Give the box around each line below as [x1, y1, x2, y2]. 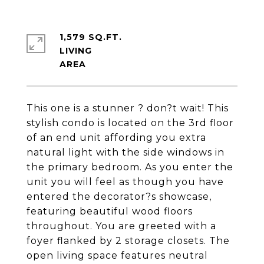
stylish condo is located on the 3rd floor [27, 117, 234, 128]
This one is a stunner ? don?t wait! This [27, 103, 229, 114]
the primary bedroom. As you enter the [27, 161, 233, 173]
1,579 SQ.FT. [60, 32, 122, 42]
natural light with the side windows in [27, 147, 225, 158]
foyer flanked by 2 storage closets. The [27, 235, 230, 246]
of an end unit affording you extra [27, 132, 206, 143]
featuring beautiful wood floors [27, 206, 193, 217]
